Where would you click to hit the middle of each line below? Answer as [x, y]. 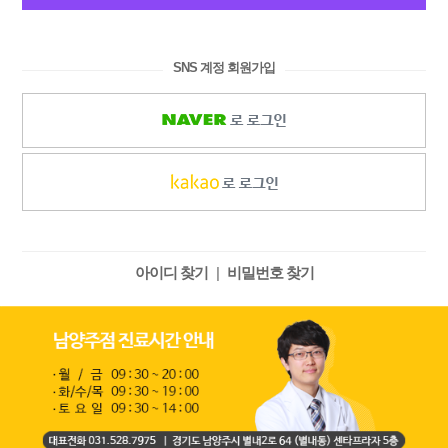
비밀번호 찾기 [270, 272]
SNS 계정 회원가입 [224, 67]
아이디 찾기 [171, 272]
